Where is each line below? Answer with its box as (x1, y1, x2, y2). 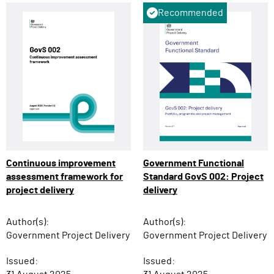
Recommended (158, 8, 223, 18)
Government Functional (143, 158, 244, 169)
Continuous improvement (6, 158, 116, 169)
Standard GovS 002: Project (143, 172, 264, 182)
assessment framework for (6, 172, 123, 182)
